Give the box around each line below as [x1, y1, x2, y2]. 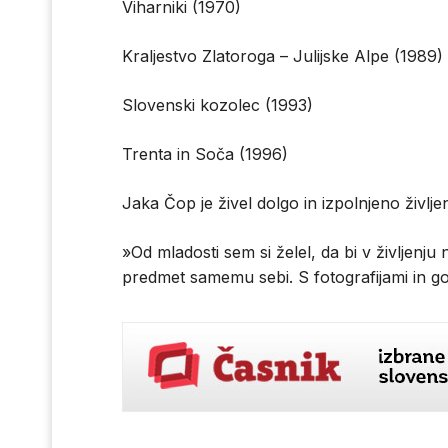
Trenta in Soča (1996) [122, 144, 288, 165]
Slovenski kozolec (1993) [122, 95, 313, 116]
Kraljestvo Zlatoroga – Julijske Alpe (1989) [122, 46, 443, 67]
